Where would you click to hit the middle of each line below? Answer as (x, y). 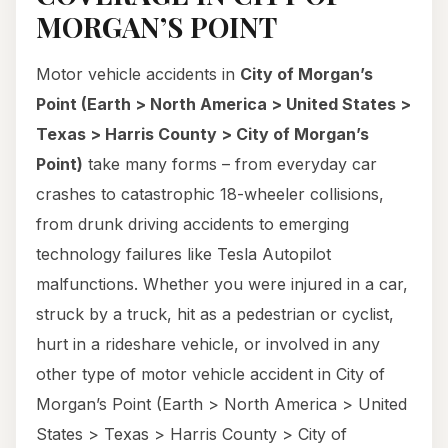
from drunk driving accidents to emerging (192, 224)
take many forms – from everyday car (230, 164)
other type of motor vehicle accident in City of (210, 374)
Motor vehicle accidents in (138, 74)
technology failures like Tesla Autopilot (183, 254)
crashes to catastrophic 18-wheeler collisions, (210, 194)
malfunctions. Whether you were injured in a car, (222, 284)
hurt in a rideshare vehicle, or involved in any (208, 344)
